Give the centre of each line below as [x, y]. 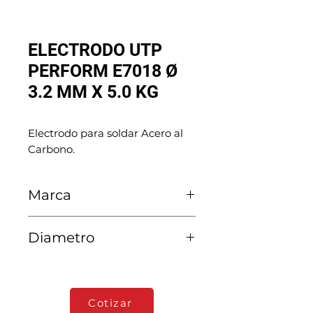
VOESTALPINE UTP [78, 223]
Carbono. [51, 149]
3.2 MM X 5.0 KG [93, 92]
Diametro [61, 238]
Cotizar [110, 303]
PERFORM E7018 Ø [103, 71]
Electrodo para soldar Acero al [105, 133]
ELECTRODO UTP [95, 50]
